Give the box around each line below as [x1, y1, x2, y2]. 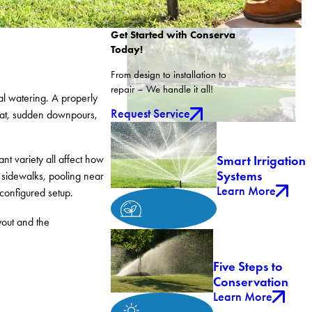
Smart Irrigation [216, 153, 306, 169]
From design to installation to [110, 68, 226, 81]
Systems [216, 168, 263, 185]
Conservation [213, 273, 289, 290]
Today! [110, 43, 143, 56]
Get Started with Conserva [110, 29, 235, 42]
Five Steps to [213, 258, 283, 274]
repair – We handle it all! [110, 82, 213, 95]
